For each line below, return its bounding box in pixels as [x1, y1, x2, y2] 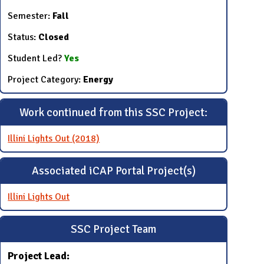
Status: [8, 31, 39, 44]
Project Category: [8, 74, 84, 86]
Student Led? [8, 52, 62, 65]
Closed [38, 31, 70, 44]
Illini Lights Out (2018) [8, 132, 100, 144]
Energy [83, 74, 114, 86]
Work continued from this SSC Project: [19, 105, 208, 120]
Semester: [8, 10, 53, 22]
